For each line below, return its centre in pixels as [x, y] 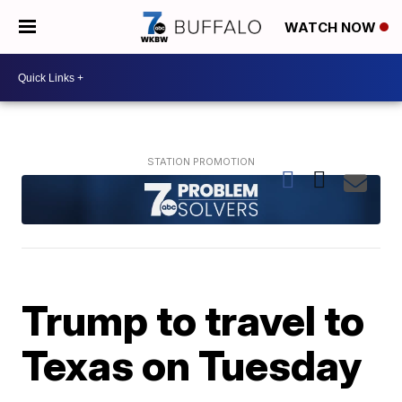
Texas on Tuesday [192, 365]
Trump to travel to [193, 320]
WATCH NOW [332, 28]
